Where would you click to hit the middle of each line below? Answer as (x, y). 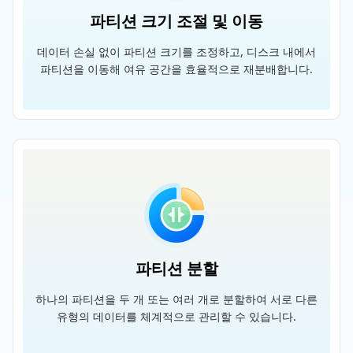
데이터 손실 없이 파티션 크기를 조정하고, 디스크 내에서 (176, 52)
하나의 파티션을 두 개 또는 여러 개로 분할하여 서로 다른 (176, 299)
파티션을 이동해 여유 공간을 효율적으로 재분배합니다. (176, 69)
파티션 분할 (176, 268)
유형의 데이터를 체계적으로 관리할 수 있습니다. (176, 316)
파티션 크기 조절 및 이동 (176, 21)
